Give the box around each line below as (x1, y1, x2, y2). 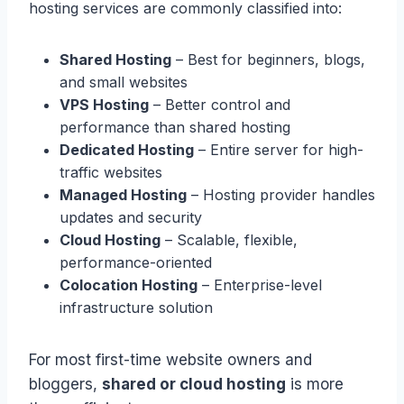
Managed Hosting (60, 185, 187, 204)
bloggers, (29, 374, 102, 393)
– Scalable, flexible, (161, 230, 298, 249)
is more (286, 374, 344, 393)
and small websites (60, 72, 188, 91)
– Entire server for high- (194, 140, 363, 159)
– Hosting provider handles (187, 185, 375, 204)
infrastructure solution (60, 298, 213, 317)
